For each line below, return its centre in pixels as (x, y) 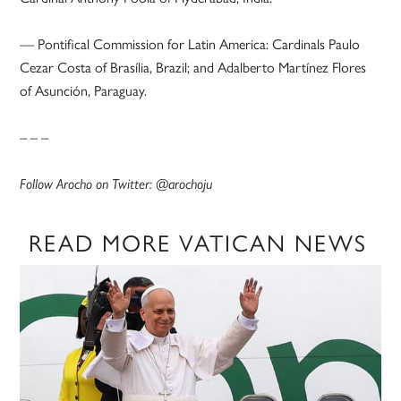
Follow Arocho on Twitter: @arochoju (116, 184)
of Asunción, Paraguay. (84, 90)
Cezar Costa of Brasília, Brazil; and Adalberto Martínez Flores (193, 67)
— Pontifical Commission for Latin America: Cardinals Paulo (190, 44)
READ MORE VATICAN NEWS (198, 242)
